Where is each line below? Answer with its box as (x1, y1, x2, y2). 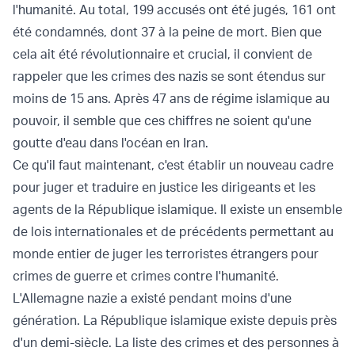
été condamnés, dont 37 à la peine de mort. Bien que (13, 24, 322, 40)
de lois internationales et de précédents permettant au (13, 223, 334, 240)
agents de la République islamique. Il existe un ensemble (13, 201, 342, 218)
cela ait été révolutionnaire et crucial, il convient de (13, 46, 312, 63)
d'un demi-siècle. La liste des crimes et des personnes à (13, 334, 339, 351)
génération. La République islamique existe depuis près (13, 312, 337, 329)
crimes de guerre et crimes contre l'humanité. (13, 268, 279, 284)
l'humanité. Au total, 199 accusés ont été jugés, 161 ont (13, 2, 336, 18)
